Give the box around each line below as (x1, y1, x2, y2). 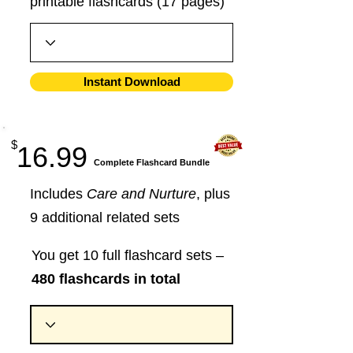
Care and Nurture (87, 186, 196, 202)
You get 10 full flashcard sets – (32, 247, 224, 263)
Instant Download (83, 75, 180, 88)
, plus (196, 186, 230, 202)
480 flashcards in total (32, 271, 180, 287)
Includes (30, 186, 87, 202)
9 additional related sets (30, 210, 180, 225)
